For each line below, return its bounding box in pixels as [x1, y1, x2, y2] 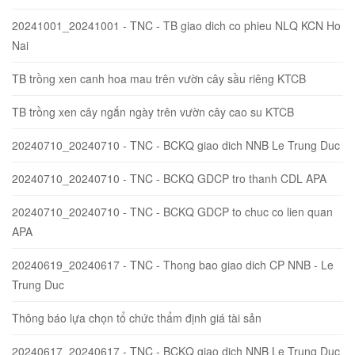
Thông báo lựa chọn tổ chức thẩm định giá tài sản [12, 309, 261, 326]
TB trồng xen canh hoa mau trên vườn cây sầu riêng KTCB [12, 70, 306, 86]
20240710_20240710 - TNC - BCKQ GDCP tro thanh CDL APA [12, 170, 326, 186]
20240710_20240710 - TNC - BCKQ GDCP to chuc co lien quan [12, 203, 333, 219]
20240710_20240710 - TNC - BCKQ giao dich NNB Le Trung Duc [12, 136, 340, 153]
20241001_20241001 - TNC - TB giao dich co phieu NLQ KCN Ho [12, 17, 341, 33]
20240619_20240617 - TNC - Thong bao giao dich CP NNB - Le [12, 256, 334, 273]
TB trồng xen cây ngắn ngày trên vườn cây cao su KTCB [12, 103, 294, 120]
